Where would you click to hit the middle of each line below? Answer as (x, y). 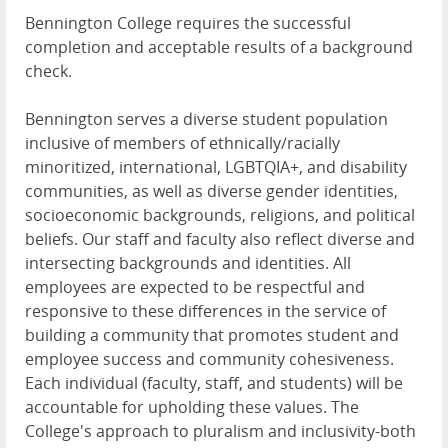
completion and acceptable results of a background (219, 47)
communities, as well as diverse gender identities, (211, 191)
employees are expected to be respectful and (195, 287)
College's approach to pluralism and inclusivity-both (220, 431)
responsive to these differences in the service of (205, 311)
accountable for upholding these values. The (192, 407)
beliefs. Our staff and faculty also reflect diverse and (220, 239)
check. (48, 71)
